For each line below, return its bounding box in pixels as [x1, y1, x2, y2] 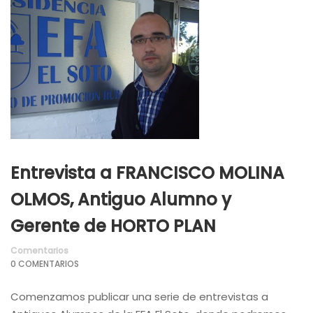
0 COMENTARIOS [10, 257, 79, 270]
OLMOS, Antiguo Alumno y [10, 187, 231, 211]
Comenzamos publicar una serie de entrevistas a [10, 289, 268, 304]
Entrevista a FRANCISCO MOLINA [10, 161, 284, 184]
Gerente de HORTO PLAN [10, 214, 216, 238]
